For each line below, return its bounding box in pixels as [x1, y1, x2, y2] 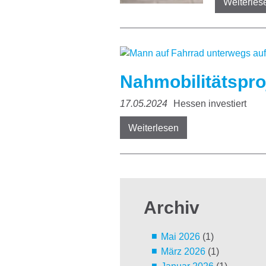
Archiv [144, 198, 199, 218]
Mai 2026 [160, 232, 200, 242]
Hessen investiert [171, 99, 246, 109]
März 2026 [160, 246, 205, 257]
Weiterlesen [128, 123, 179, 134]
